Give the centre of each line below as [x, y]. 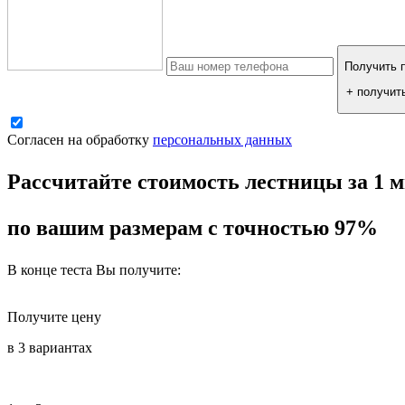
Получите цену [54, 316]
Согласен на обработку [80, 139]
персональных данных [222, 139]
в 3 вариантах [50, 347]
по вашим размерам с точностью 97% [193, 227]
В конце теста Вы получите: [94, 269]
